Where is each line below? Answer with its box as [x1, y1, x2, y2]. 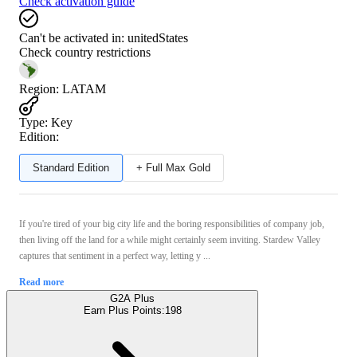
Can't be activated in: [19, 30, 124, 45]
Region [19, 81, 56, 96]
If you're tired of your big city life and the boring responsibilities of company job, [19, 218, 324, 229]
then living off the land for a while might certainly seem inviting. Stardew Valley [19, 233, 320, 245]
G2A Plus [110, 292, 155, 304]
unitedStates [127, 30, 188, 45]
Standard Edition [33, 161, 109, 174]
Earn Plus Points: [83, 304, 165, 316]
